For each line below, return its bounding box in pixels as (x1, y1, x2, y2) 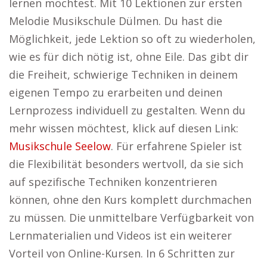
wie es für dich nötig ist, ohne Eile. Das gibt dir (9, 49, 249, 64)
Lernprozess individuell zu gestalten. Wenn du (9, 103, 246, 117)
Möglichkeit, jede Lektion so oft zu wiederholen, (9, 32, 256, 46)
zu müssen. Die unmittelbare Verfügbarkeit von (9, 210, 254, 225)
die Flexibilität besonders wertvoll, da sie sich (9, 157, 243, 171)
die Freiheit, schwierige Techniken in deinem (9, 67, 238, 82)
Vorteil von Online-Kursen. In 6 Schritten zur (9, 246, 235, 260)
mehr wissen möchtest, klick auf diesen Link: (9, 121, 238, 135)
